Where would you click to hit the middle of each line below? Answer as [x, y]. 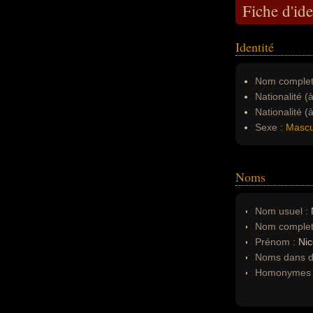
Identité [255, 47]
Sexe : [269, 127]
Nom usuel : [282, 211]
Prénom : [277, 242]
